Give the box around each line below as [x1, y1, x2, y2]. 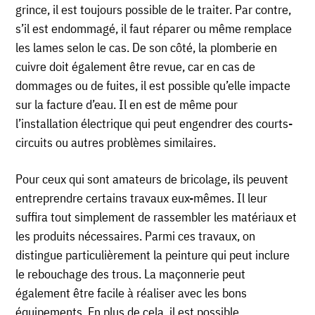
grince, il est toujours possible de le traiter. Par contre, [15, 1, 292, 18]
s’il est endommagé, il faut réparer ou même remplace [15, 20, 292, 37]
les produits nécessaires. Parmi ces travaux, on [15, 228, 256, 245]
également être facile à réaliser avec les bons [15, 285, 247, 302]
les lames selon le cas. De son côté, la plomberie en [15, 39, 278, 56]
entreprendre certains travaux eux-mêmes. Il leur [15, 190, 268, 207]
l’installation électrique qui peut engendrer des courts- [15, 115, 293, 132]
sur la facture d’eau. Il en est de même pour [15, 96, 238, 113]
